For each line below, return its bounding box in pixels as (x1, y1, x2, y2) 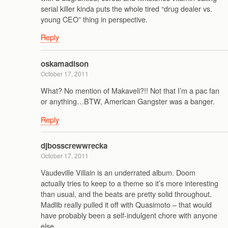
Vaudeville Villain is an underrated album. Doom (41, 167, 195, 178)
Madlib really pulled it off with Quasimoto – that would (41, 199, 212, 210)
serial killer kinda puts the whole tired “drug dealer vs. (41, 3, 212, 14)
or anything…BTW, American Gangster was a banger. (41, 96, 215, 107)
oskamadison (41, 58, 89, 69)
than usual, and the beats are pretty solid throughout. (41, 188, 212, 199)
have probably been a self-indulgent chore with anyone (41, 210, 217, 221)
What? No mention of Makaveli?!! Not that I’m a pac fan (41, 85, 219, 96)
